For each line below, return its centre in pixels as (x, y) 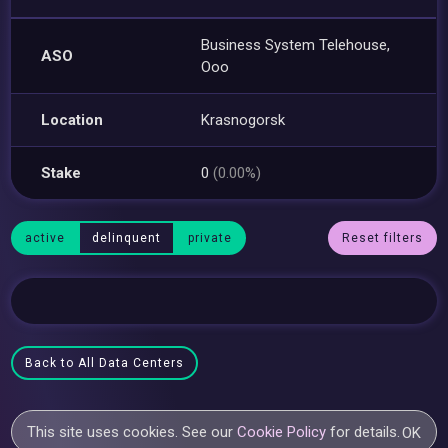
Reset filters (382, 238)
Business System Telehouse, (296, 44)
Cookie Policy (282, 432)
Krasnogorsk (243, 119)
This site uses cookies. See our (132, 432)
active (45, 238)
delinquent (127, 238)
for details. (363, 432)
